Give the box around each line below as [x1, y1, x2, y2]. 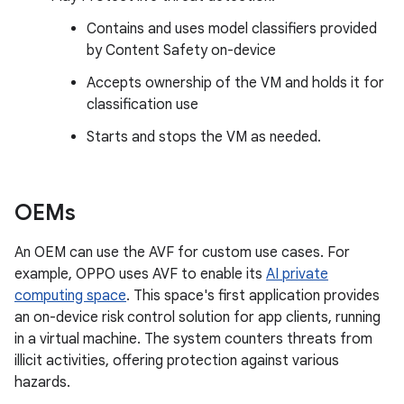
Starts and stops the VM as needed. [87, 127, 321, 146]
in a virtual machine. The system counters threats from [14, 329, 372, 348]
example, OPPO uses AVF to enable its [14, 264, 266, 283]
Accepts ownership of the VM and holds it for [87, 73, 384, 92]
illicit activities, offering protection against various [14, 351, 339, 370]
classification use [87, 95, 198, 114]
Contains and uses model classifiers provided [87, 19, 377, 38]
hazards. [14, 372, 70, 391]
